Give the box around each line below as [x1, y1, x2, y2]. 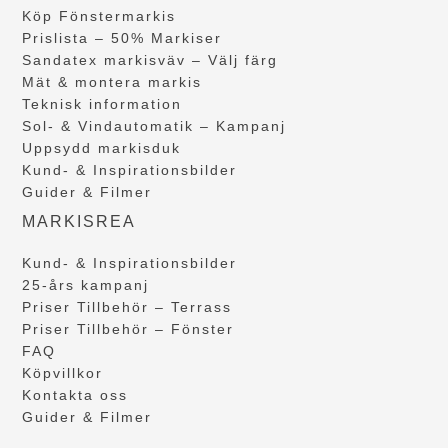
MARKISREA [22, 212, 137, 230]
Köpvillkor [22, 364, 104, 381]
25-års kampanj [22, 276, 150, 293]
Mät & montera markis [22, 73, 203, 90]
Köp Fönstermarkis [22, 7, 177, 24]
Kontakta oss [22, 386, 129, 403]
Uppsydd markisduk [22, 139, 182, 156]
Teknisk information [22, 95, 183, 112]
